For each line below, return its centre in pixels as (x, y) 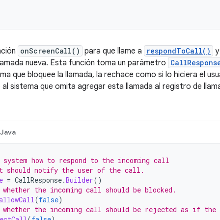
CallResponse (38, 180)
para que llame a (113, 51)
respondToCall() (179, 51)
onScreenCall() (50, 51)
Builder (80, 180)
